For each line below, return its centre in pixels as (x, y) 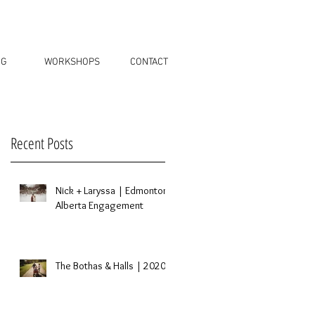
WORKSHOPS (72, 62)
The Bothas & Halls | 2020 (111, 266)
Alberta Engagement (99, 205)
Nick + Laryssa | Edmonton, (113, 191)
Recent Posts (42, 143)
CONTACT (149, 62)
